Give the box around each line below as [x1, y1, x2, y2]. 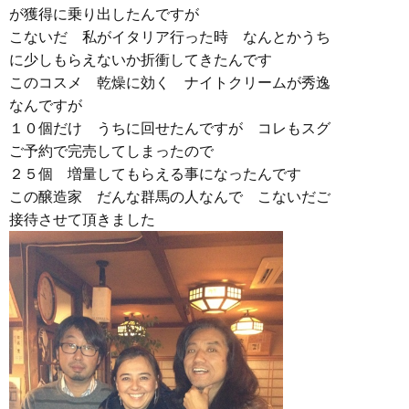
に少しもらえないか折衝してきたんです [9, 51, 272, 68]
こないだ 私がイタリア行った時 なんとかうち [9, 28, 330, 46]
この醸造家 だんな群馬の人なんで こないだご [9, 188, 330, 205]
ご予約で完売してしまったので [9, 142, 214, 160]
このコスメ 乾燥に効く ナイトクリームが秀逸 [9, 74, 330, 91]
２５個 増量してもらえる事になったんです [9, 165, 301, 183]
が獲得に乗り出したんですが [9, 5, 199, 23]
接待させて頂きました [9, 211, 170, 228]
